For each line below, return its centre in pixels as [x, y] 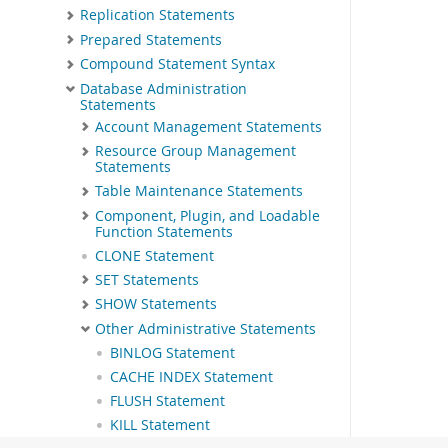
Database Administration [163, 88]
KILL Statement [160, 425]
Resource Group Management [195, 151]
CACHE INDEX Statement [191, 377]
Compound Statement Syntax [177, 64]
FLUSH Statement [167, 401]
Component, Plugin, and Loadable [207, 215]
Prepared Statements [151, 39]
